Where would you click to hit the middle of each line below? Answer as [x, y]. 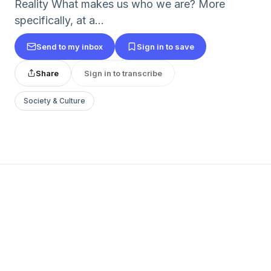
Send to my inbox [70, 46]
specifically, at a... [59, 20]
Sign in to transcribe [123, 73]
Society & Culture [54, 101]
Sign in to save [165, 46]
